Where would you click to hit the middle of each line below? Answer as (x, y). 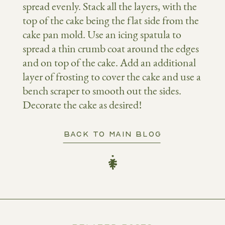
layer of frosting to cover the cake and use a (112, 77)
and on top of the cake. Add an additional (109, 63)
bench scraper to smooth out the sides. (102, 91)
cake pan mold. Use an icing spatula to (102, 35)
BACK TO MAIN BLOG (113, 133)
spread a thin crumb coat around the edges (111, 49)
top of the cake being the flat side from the (111, 21)
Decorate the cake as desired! (82, 105)
